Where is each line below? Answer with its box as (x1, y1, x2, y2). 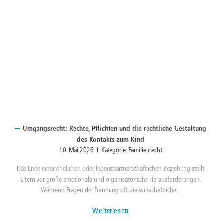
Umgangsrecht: (23, 124, 67, 133)
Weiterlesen (92, 206, 129, 216)
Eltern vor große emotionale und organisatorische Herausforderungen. (20, 175, 201, 184)
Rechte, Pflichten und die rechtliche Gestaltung (67, 124, 206, 133)
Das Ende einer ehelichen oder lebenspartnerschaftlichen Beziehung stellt (17, 164, 204, 173)
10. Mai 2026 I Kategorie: (59, 146, 128, 155)
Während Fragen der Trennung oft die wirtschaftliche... (41, 186, 180, 195)
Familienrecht (128, 146, 162, 155)
